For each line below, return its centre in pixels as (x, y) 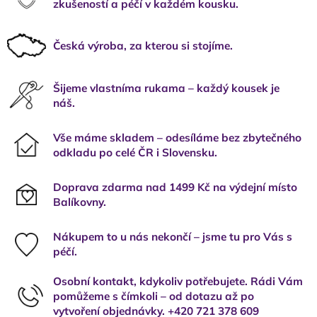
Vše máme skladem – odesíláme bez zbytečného (177, 137)
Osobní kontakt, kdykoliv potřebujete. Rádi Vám (178, 282)
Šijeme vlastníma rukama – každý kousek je (166, 88)
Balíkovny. (80, 202)
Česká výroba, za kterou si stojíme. (143, 46)
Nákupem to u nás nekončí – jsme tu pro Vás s (173, 236)
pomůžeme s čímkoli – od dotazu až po (154, 296)
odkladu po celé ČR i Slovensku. (135, 152)
